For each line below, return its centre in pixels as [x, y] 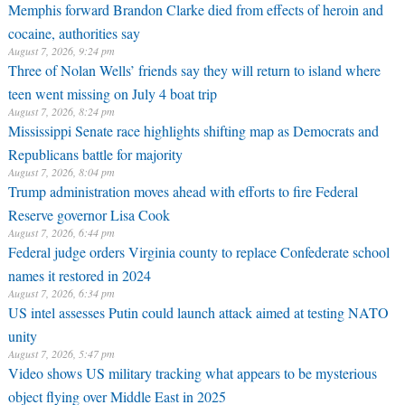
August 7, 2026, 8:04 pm [61, 172]
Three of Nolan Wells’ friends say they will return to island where [194, 70]
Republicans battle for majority [95, 152]
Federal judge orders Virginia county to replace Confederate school [198, 252]
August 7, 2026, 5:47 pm [61, 353]
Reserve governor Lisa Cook [89, 212]
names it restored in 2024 [79, 273]
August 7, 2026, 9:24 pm [61, 51]
